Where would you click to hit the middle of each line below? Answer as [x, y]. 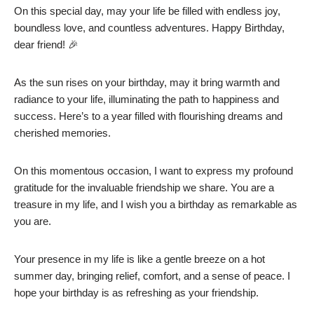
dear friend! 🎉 [46, 45]
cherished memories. [62, 133]
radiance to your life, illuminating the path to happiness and [146, 100]
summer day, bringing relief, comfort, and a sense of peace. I [152, 276]
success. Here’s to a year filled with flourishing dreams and [148, 116]
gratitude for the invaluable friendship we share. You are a [144, 188]
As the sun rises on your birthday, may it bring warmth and [147, 83]
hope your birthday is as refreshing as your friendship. [136, 293]
